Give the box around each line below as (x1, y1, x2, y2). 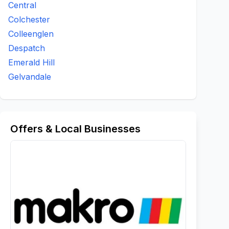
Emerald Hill (8, 57, 55, 67)
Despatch (8, 43, 45, 53)
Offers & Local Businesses (10, 123, 141, 135)
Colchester (8, 14, 50, 25)
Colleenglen (8, 29, 54, 39)
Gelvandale (8, 72, 51, 82)
